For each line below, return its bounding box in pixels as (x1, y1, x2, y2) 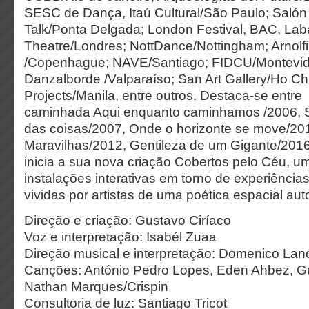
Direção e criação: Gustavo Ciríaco (24, 213, 231, 228)
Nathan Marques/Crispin (24, 279, 168, 294)
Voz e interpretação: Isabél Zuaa (24, 230, 217, 244)
